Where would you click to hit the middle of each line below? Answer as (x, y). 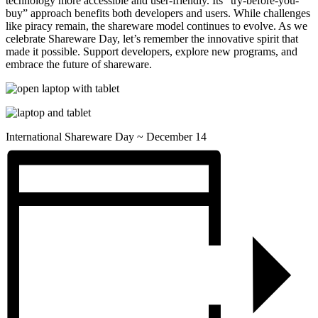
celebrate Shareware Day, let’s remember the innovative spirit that (152, 39)
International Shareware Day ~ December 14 (106, 137)
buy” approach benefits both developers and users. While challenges (158, 13)
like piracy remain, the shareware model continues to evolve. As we (157, 26)
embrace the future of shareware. (79, 65)
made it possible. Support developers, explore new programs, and (152, 52)
